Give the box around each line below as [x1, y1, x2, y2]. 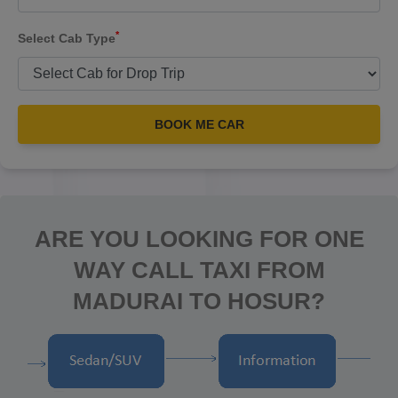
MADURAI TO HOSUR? [73, 288, 325, 314]
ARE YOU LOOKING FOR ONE [34, 226, 364, 252]
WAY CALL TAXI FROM [73, 257, 325, 283]
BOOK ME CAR [154, 117, 244, 131]
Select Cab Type [18, 31, 115, 45]
